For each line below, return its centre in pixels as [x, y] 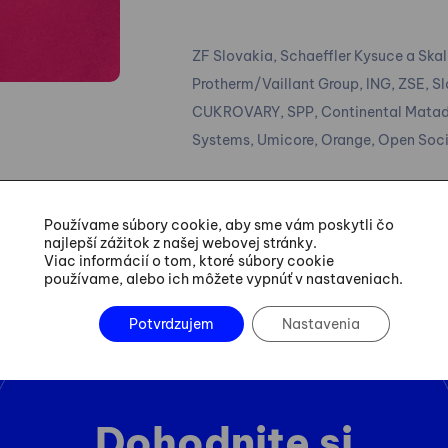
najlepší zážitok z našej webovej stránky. [180, 242]
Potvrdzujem [171, 323]
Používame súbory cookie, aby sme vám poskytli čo [219, 224]
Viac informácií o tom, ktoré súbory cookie [189, 260]
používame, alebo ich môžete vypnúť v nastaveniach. [223, 278]
